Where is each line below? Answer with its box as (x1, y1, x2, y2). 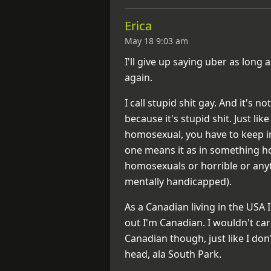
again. (125, 70, 152, 84)
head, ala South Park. (125, 247, 221, 261)
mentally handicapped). (125, 174, 232, 188)
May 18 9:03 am (125, 34, 188, 47)
